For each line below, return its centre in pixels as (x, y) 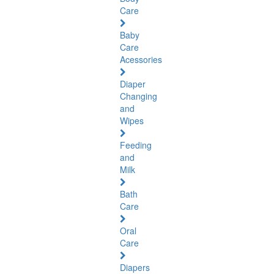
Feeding (136, 145)
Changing (139, 96)
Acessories (141, 59)
